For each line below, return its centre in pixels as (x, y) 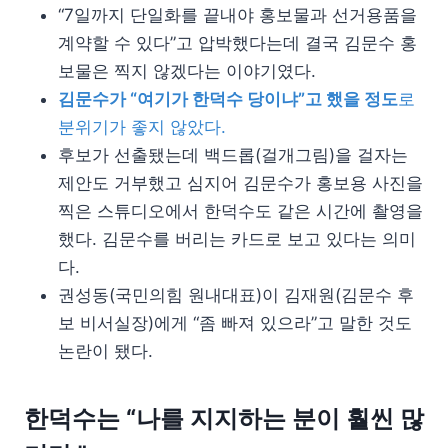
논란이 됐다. (105, 351)
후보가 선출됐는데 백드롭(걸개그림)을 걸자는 (233, 155)
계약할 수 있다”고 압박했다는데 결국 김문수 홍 (237, 43)
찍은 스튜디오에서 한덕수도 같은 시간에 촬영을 (240, 211)
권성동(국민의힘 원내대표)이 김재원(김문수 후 (236, 295)
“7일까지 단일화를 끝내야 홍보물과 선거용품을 (237, 15)
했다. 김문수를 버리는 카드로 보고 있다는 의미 (237, 239)
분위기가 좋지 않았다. (142, 127)
